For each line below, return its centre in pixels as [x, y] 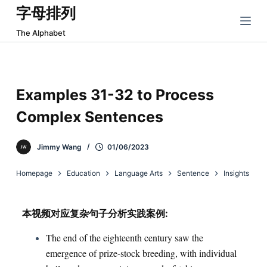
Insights [236, 173]
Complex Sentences [89, 117]
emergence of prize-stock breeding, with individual [141, 253]
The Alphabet [41, 32]
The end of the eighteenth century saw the [124, 238]
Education [83, 173]
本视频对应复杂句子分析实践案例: [95, 214]
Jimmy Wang [59, 147]
